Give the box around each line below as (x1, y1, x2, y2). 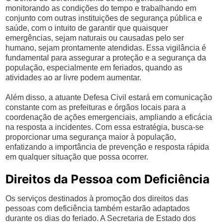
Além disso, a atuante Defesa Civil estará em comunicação (5, 93, 213, 102)
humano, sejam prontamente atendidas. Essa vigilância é (5, 44, 207, 52)
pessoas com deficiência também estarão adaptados (5, 204, 190, 213)
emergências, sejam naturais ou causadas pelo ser (5, 34, 184, 42)
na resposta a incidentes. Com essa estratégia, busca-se (5, 123, 204, 131)
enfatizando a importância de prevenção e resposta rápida (5, 143, 210, 151)
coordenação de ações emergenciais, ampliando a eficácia (5, 113, 213, 121)
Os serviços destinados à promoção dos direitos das (5, 194, 189, 203)
